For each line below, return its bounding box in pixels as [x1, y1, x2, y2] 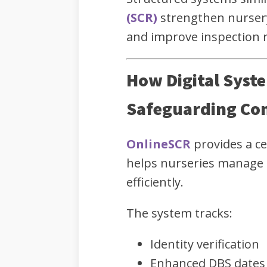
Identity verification [150, 236, 259, 253]
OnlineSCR [126, 136, 191, 153]
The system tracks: [126, 205, 232, 222]
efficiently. [126, 174, 184, 191]
